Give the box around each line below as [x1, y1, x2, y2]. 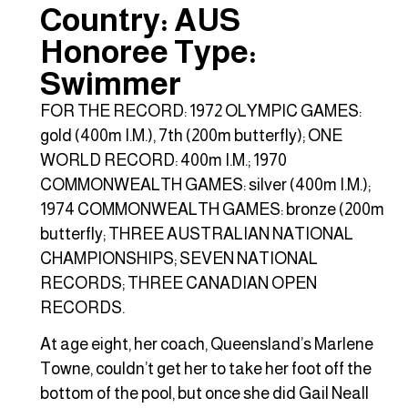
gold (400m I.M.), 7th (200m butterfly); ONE [40, 127, 342, 146]
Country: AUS [40, 2, 240, 38]
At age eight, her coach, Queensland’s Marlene [40, 335, 373, 354]
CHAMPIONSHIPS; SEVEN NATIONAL [40, 250, 318, 269]
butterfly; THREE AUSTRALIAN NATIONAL [40, 225, 353, 244]
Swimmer [40, 66, 181, 102]
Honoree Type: [40, 34, 257, 70]
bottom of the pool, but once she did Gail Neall [40, 384, 369, 403]
